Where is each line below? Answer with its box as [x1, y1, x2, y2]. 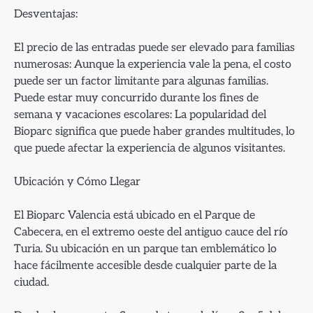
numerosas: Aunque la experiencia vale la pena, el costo [14, 57, 291, 71]
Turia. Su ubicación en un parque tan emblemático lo [14, 242, 277, 256]
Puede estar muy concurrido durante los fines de [14, 90, 259, 105]
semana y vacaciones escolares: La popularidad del [14, 107, 266, 122]
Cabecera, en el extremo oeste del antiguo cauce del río [14, 225, 288, 240]
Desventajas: [14, 6, 78, 21]
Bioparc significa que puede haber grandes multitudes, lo [14, 124, 295, 138]
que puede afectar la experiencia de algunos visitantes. [14, 140, 285, 155]
